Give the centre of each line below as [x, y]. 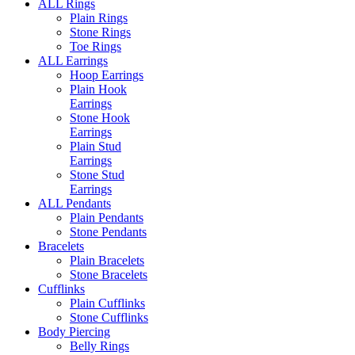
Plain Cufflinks [107, 303]
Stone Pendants [108, 231]
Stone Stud [97, 174]
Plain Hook [98, 89]
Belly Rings [99, 345]
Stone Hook [100, 117]
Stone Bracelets [109, 274]
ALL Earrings [73, 60]
